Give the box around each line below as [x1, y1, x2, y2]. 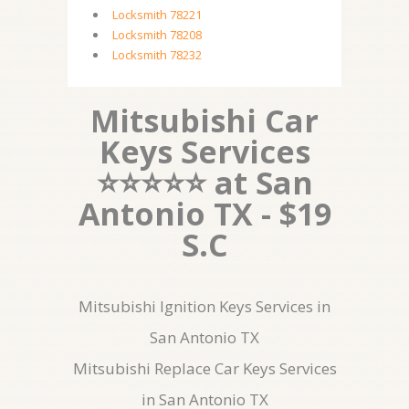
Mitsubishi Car [90, 100, 319, 142]
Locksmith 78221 [112, 6, 202, 23]
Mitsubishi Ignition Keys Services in [79, 296, 330, 317]
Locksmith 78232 [112, 47, 202, 63]
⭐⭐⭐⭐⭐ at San [96, 162, 313, 204]
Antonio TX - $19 [78, 193, 331, 235]
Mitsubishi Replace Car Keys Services [72, 358, 337, 379]
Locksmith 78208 [112, 26, 202, 43]
